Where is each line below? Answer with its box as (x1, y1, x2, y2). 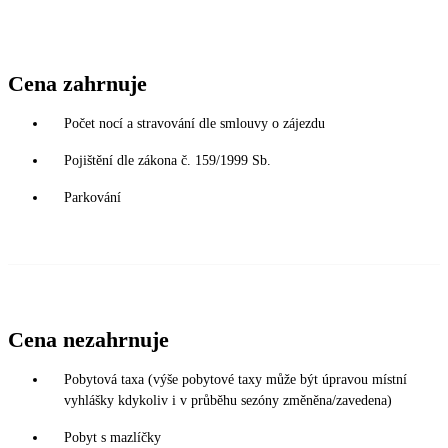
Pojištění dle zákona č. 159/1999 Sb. (64, 152, 271, 168)
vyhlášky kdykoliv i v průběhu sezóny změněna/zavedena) (64, 392, 392, 408)
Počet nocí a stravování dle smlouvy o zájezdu (64, 115, 325, 131)
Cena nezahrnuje (8, 326, 169, 352)
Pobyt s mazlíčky (64, 429, 161, 445)
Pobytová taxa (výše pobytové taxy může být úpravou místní (64, 371, 407, 387)
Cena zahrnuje (8, 70, 147, 96)
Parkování (64, 189, 121, 205)
